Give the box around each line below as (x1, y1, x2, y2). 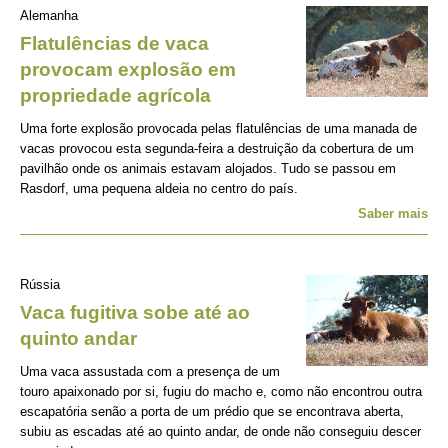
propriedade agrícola (20, 85, 211, 106)
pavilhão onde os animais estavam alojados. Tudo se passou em (20, 161, 396, 176)
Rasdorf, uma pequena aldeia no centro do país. (20, 181, 298, 196)
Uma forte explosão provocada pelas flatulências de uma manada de (20, 121, 417, 136)
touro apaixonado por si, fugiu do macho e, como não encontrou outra (20, 384, 422, 399)
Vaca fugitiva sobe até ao (20, 302, 250, 323)
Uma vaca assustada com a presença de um (20, 364, 280, 379)
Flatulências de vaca (20, 33, 209, 54)
